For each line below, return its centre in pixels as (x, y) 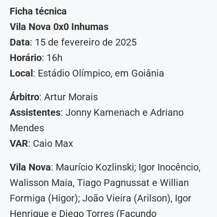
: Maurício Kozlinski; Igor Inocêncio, (126, 167)
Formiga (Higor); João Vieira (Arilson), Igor (101, 198)
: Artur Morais (69, 97)
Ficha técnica (38, 11)
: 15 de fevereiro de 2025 (83, 42)
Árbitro (24, 97)
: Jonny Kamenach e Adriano (122, 113)
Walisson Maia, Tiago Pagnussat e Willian (99, 183)
